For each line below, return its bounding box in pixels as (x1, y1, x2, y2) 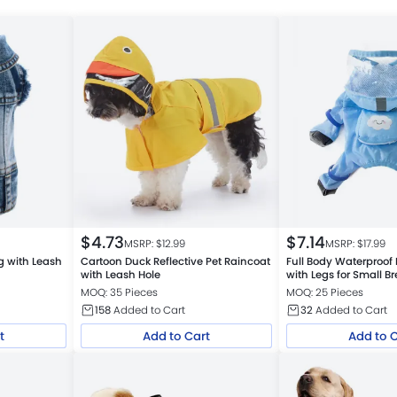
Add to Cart (142, 327, 210, 345)
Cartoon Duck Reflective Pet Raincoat (81, 254, 271, 269)
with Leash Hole (81, 268, 161, 283)
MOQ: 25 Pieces (286, 284, 364, 300)
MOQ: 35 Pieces (81, 284, 159, 300)
